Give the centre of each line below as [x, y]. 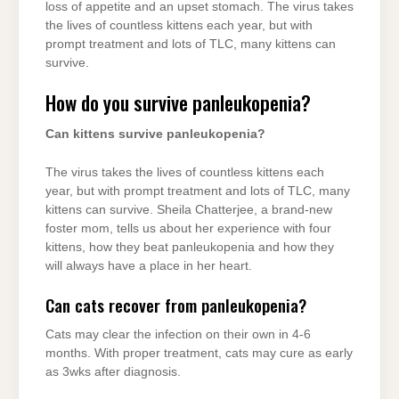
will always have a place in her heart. [149, 266]
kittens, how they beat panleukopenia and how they [190, 248]
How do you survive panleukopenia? [178, 102]
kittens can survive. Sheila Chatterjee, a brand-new [189, 210]
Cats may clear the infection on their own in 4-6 [178, 335]
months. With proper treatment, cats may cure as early [199, 354]
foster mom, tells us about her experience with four [188, 229]
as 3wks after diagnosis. [113, 372]
